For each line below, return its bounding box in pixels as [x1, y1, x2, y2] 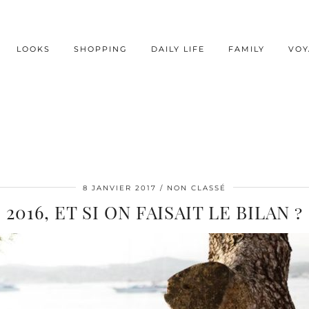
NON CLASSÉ [167, 183, 226, 192]
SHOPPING [74, 43, 128, 54]
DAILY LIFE [151, 43, 206, 54]
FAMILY [228, 43, 266, 54]
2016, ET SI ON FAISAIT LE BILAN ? [6, 199, 303, 224]
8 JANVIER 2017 [83, 183, 157, 192]
